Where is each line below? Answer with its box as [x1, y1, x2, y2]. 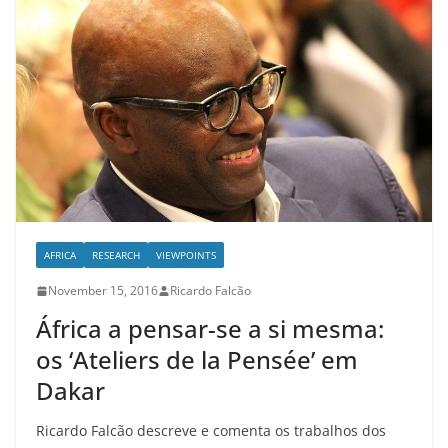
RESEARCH [92, 248, 140, 263]
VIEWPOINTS [156, 248, 216, 263]
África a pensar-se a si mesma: [36, 312, 384, 346]
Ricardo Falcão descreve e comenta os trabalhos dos [36, 421, 386, 441]
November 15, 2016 [48, 282, 158, 300]
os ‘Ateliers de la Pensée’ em [36, 343, 358, 377]
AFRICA [44, 248, 76, 263]
